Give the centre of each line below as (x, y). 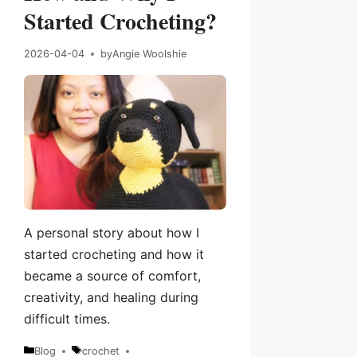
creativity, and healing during (111, 298)
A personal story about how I (112, 233)
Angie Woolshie (149, 54)
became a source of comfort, (112, 276)
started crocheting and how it (114, 255)
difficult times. (67, 319)
